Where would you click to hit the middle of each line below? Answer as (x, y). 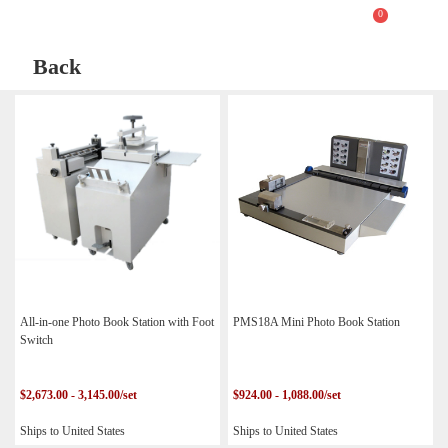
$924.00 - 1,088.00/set (287, 394)
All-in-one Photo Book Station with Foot (117, 321)
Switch (36, 339)
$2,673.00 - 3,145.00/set (78, 394)
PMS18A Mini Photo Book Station (317, 321)
